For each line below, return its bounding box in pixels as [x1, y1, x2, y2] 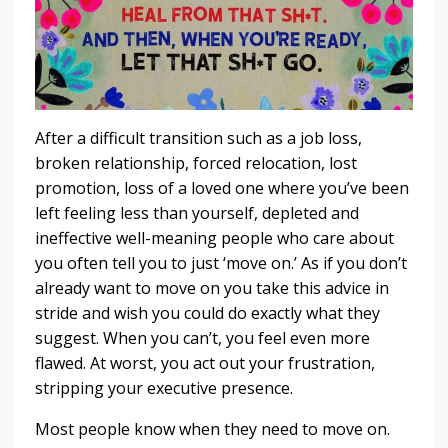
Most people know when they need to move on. [35, 417, 390, 440]
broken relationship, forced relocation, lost [35, 151, 357, 174]
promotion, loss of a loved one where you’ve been [35, 176, 409, 199]
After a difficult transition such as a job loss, [35, 126, 362, 149]
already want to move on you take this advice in [35, 276, 389, 299]
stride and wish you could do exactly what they [35, 301, 380, 324]
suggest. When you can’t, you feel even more [35, 326, 370, 349]
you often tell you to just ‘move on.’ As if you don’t [35, 251, 407, 274]
